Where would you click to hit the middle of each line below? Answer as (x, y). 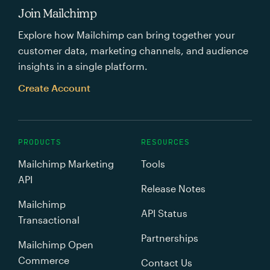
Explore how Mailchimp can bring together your (127, 35)
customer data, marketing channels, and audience (133, 50)
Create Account (54, 88)
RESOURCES (165, 142)
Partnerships (170, 237)
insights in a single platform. (83, 66)
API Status (164, 213)
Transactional (49, 219)
